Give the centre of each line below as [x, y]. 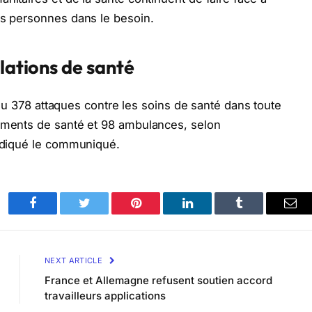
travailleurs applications [105, 295]
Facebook [56, 213]
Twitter [101, 213]
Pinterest [157, 213]
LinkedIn [209, 213]
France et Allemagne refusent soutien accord [158, 280]
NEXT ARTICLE [75, 260]
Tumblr [256, 213]
